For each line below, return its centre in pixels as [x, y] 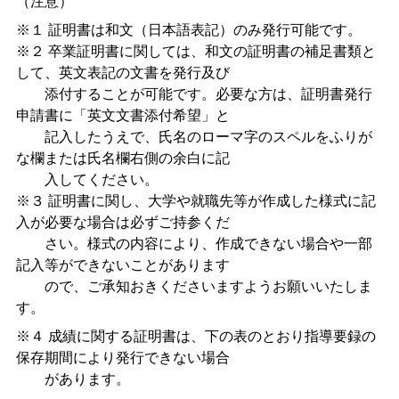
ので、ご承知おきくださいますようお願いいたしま [194, 287]
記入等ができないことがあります [122, 265]
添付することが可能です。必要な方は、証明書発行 [194, 94]
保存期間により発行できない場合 [122, 358]
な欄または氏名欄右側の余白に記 [122, 159]
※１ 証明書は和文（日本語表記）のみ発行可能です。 [188, 30]
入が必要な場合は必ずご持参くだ [122, 223]
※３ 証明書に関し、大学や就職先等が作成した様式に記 [195, 201]
